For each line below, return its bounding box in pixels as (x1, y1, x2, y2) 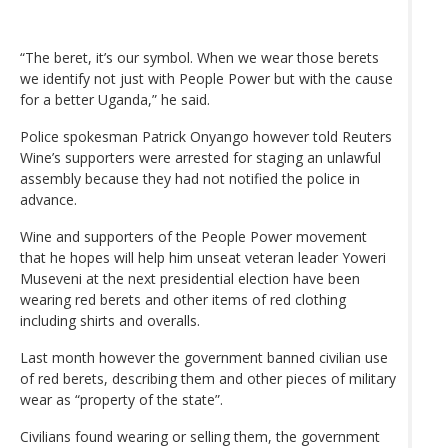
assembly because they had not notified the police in (20, 169, 360, 189)
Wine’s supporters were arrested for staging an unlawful (20, 148, 381, 168)
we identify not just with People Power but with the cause (20, 69, 393, 89)
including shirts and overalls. (20, 311, 200, 331)
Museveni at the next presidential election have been (20, 269, 360, 289)
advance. (20, 190, 77, 210)
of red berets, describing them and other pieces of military (20, 369, 396, 389)
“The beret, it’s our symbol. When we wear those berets (20, 48, 379, 68)
